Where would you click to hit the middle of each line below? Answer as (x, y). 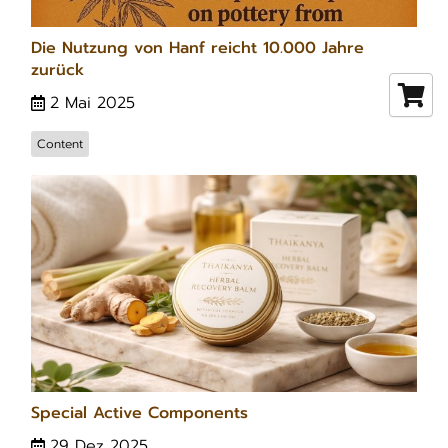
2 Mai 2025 (92, 102)
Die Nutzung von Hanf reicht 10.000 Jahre (197, 47)
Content (60, 143)
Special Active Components (139, 412)
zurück (57, 69)
